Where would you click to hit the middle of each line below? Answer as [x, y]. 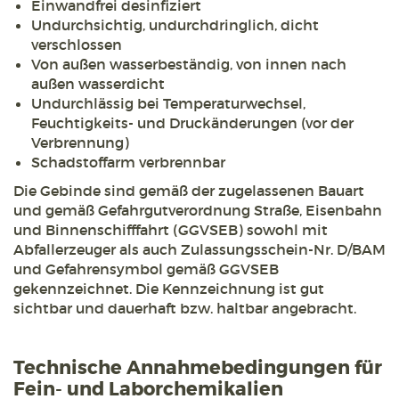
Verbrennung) [80, 143]
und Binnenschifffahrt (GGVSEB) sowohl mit [171, 230]
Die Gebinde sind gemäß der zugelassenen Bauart [189, 191]
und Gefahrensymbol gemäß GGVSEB [146, 269]
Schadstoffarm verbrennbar [128, 163]
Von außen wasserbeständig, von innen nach [189, 65]
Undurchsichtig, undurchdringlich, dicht [175, 25]
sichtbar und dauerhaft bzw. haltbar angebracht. [185, 309]
